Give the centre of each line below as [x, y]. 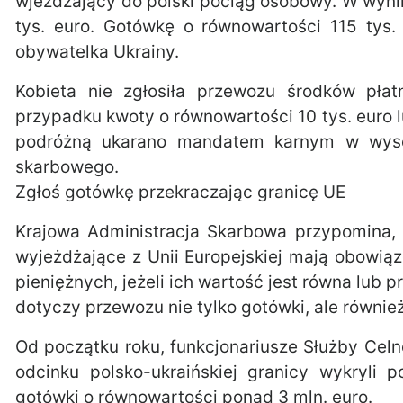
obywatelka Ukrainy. [97, 52]
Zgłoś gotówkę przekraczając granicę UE [180, 192]
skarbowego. [67, 167]
